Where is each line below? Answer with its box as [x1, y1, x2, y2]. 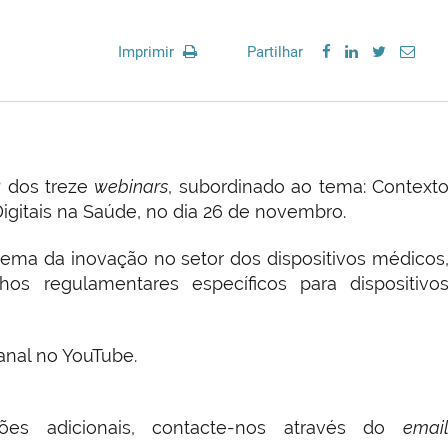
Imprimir [118, 43, 178, 62]
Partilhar [247, 43, 303, 62]
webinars [94, 176, 169, 198]
